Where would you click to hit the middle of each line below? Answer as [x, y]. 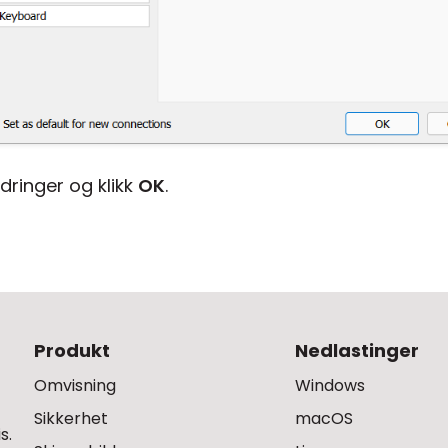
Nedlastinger [357, 350]
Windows [330, 385]
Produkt [72, 350]
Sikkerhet [71, 418]
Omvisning [75, 385]
